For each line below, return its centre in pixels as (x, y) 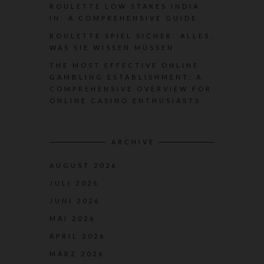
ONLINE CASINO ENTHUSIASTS (125, 100)
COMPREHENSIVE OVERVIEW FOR (131, 89)
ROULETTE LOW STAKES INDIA (125, 6)
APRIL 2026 (77, 236)
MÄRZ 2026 (77, 254)
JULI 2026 (74, 183)
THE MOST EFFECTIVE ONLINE (124, 65)
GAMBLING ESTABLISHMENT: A (126, 77)
